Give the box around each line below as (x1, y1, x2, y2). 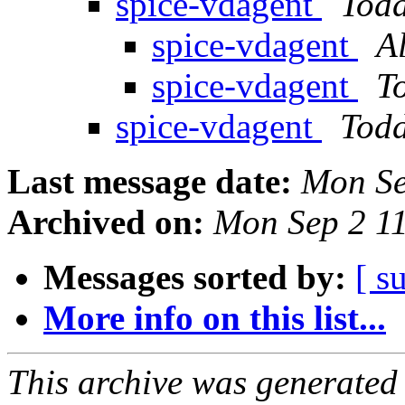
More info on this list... (43, 298, 386, 338)
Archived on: (7, 202, 204, 242)
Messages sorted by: (43, 258, 346, 297)
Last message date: (7, 162, 292, 202)
